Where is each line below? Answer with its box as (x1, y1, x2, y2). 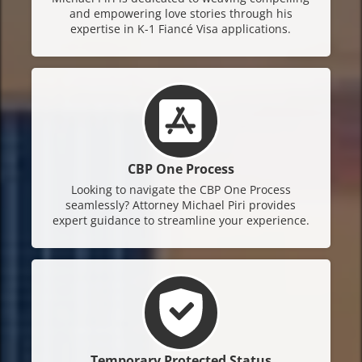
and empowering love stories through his (69, 5, 293, 21)
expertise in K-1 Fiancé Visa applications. (70, 20, 292, 36)
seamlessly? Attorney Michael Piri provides (65, 196, 297, 213)
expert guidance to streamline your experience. (52, 212, 309, 228)
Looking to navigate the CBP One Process (70, 181, 291, 197)
